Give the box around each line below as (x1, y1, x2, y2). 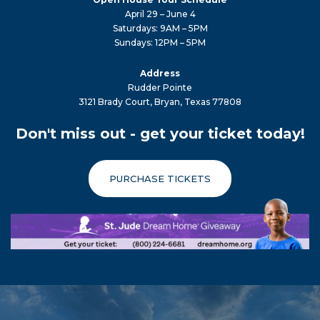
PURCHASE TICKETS (109, 173, 211, 185)
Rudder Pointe (128, 81, 192, 93)
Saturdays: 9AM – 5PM (112, 22, 208, 34)
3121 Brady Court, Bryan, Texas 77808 (79, 96, 241, 107)
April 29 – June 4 (124, 8, 196, 19)
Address (140, 67, 180, 79)
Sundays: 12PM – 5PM (114, 36, 206, 48)
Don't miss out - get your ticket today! (15, 125, 305, 143)
